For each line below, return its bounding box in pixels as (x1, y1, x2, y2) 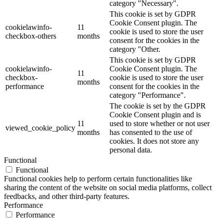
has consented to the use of (109, 128, 192, 136)
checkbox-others (5, 31, 56, 40)
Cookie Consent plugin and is (109, 110, 201, 119)
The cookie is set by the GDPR (109, 101, 206, 110)
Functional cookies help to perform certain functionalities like (4, 174, 192, 183)
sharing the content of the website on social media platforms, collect (4, 183, 212, 192)
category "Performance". (109, 90, 186, 99)
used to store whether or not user (109, 119, 210, 128)
